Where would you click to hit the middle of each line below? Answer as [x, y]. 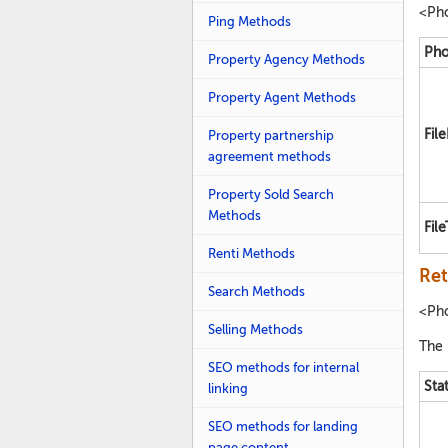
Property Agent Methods [282, 97]
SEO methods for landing [283, 426]
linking [228, 388]
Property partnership [271, 135]
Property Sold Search [271, 194]
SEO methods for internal [283, 367]
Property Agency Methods [286, 59]
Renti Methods [251, 253]
